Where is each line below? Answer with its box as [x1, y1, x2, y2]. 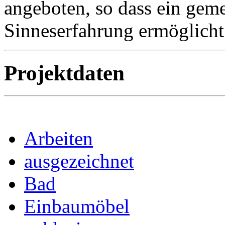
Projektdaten [4, 61, 125, 85]
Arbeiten [24, 128, 93, 150]
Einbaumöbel [24, 195, 130, 217]
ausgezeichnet [24, 150, 134, 172]
